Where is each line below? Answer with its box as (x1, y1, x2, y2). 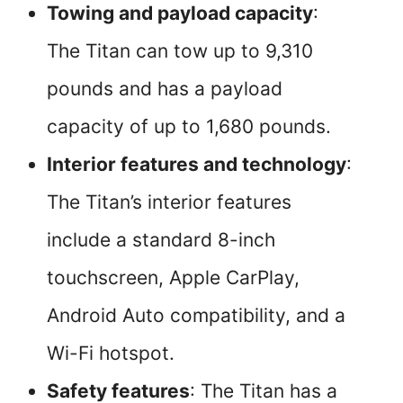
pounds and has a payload (47, 77, 282, 101)
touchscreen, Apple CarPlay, (47, 266, 300, 290)
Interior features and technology (47, 153, 346, 176)
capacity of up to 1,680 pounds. (47, 115, 331, 139)
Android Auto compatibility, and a (47, 304, 345, 327)
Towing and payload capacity (47, 2, 313, 25)
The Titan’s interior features (47, 191, 291, 214)
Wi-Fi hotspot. (47, 342, 175, 365)
